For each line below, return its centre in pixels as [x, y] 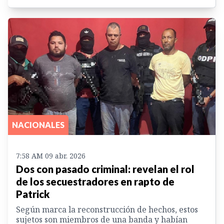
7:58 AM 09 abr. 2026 [51, 155]
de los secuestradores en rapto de [95, 181]
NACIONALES [38, 124]
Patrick [33, 194]
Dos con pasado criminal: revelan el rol [105, 169]
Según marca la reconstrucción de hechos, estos [107, 209]
